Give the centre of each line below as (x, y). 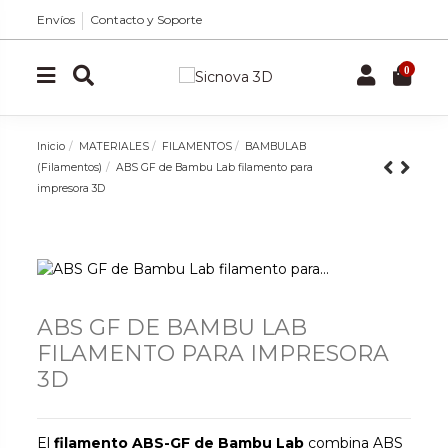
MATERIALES (113, 146)
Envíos (56, 19)
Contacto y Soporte (146, 19)
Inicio (51, 146)
